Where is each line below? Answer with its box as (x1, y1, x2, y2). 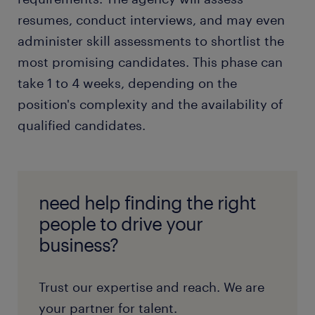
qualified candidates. (18, 117, 146, 134)
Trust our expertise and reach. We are (39, 279, 264, 295)
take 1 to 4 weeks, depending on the (18, 75, 237, 91)
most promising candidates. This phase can (18, 54, 283, 70)
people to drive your (39, 212, 202, 235)
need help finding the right (39, 191, 256, 214)
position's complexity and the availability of (18, 96, 283, 112)
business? (39, 233, 118, 256)
